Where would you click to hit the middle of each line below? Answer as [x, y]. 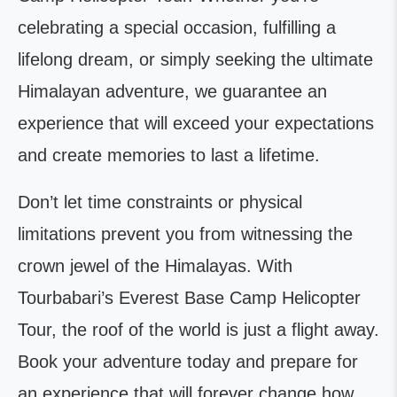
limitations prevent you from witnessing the [185, 234]
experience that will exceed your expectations [196, 124]
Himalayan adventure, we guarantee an [172, 92]
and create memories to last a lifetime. [169, 156]
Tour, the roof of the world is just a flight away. [198, 330]
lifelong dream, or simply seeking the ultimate [195, 60]
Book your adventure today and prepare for [188, 362]
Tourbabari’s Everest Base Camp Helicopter [189, 298]
